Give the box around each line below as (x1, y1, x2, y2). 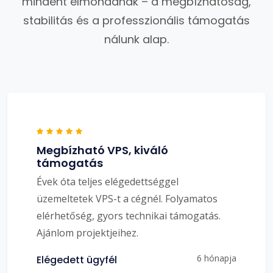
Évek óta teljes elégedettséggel (37, 174, 179, 188)
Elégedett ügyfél (37, 252, 117, 267)
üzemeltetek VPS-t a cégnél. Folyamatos (37, 191, 218, 205)
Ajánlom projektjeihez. (37, 225, 138, 239)
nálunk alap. (104, 31, 169, 47)
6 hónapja (197, 252, 236, 264)
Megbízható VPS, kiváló (37, 142, 168, 158)
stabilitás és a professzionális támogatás (23, 12, 250, 28)
